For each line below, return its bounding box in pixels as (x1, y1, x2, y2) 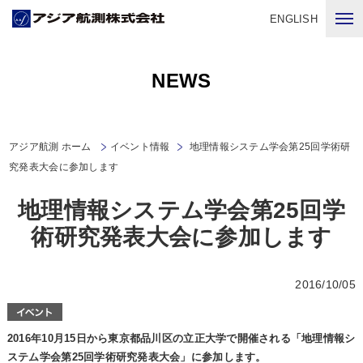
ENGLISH (270, 12, 318, 25)
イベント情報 (109, 141, 170, 152)
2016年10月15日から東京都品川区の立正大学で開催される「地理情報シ (6, 332, 356, 344)
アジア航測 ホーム (9, 141, 92, 152)
